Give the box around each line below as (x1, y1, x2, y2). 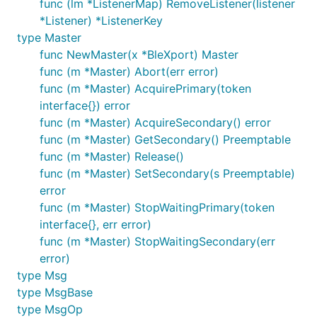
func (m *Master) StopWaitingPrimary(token (40, 200, 275, 214)
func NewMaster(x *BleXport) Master (40, 47, 238, 62)
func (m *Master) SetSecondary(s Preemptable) (40, 166, 295, 180)
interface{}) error (40, 98, 130, 113)
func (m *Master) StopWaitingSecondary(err (40, 234, 275, 248)
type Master (17, 30, 81, 45)
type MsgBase (17, 285, 93, 299)
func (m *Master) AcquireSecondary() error (40, 115, 271, 129)
